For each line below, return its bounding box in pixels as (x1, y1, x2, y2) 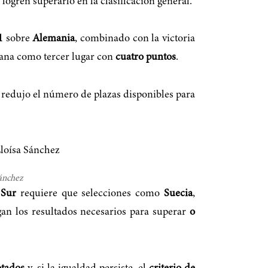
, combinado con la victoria (75, 33, 196, 45)
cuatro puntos (115, 52, 176, 63)
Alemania (32, 33, 75, 45)
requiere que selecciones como (16, 188, 165, 200)
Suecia (164, 188, 193, 200)
